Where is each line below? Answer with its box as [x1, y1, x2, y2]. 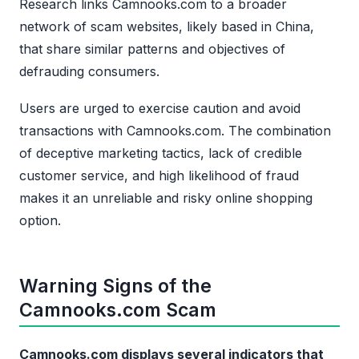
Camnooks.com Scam [19, 299, 216, 322]
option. [19, 212, 61, 229]
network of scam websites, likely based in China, [19, 18, 314, 35]
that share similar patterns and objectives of [19, 41, 285, 58]
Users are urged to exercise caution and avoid [19, 100, 301, 117]
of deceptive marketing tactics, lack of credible [19, 145, 302, 162]
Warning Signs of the [19, 275, 212, 298]
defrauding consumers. [19, 63, 159, 80]
